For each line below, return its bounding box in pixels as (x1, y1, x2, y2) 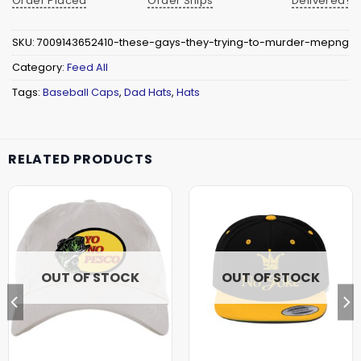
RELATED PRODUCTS (8, 150, 153, 169)
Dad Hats (124, 85, 172, 99)
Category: (12, 60, 67, 74)
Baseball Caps (43, 85, 119, 99)
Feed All (67, 60, 108, 74)
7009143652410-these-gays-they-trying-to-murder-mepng (37, 35, 349, 49)
